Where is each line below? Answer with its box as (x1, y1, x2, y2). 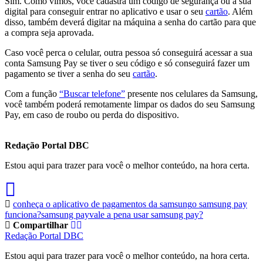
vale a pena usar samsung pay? (89, 209, 203, 220)
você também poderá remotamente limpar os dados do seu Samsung (5, 99, 255, 109)
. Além (228, 6, 252, 16)
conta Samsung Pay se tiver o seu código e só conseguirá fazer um (5, 58, 249, 68)
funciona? (5, 209, 41, 220)
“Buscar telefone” (59, 88, 125, 99)
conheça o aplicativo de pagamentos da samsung (13, 198, 192, 209)
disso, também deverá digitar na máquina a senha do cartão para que (5, 16, 256, 27)
